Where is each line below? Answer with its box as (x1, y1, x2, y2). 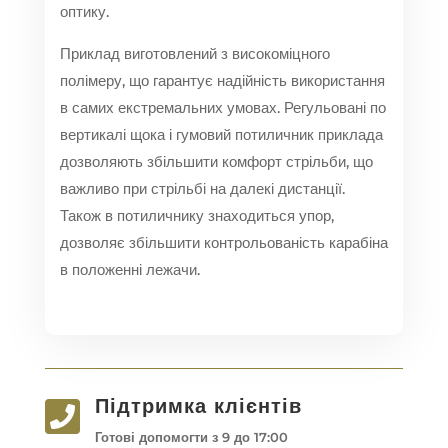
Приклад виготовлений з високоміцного (59, 44, 330, 64)
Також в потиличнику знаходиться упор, (59, 206, 334, 226)
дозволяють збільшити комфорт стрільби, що (59, 152, 373, 172)
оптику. (59, 2, 109, 22)
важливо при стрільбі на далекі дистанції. (59, 179, 345, 199)
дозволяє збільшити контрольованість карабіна (59, 233, 388, 253)
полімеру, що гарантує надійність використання (59, 71, 385, 91)
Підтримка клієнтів (94, 394, 302, 419)
